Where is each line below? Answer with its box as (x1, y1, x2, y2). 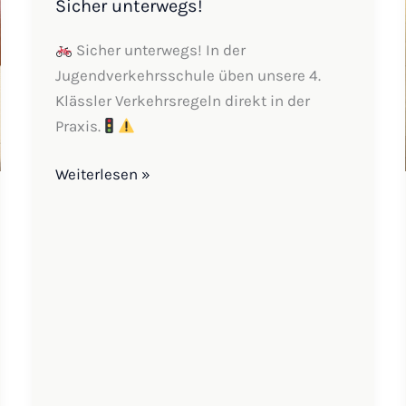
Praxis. (54, 116, 101, 135)
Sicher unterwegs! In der (72, 40, 246, 59)
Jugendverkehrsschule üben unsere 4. (54, 65, 321, 84)
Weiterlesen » (54, 165, 150, 184)
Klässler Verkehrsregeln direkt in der (54, 91, 310, 110)
